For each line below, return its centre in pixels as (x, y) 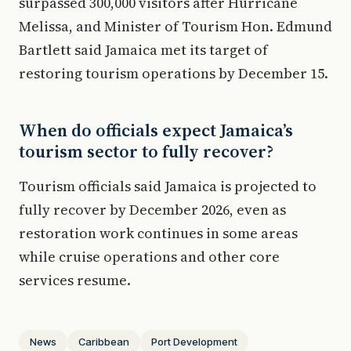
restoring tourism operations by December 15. (174, 73)
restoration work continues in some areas (158, 233)
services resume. (75, 280)
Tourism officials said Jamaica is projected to (168, 186)
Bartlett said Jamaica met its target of (143, 50)
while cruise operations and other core (149, 257)
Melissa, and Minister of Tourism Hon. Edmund (175, 26)
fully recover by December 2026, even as (152, 210)
